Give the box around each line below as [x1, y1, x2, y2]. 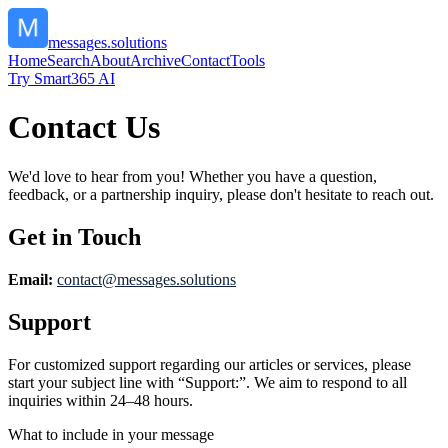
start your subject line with [8, 373, 174, 391]
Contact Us [8, 109, 160, 146]
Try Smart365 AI [8, 70, 115, 87]
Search [47, 52, 90, 69]
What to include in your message [8, 425, 214, 443]
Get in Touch [8, 223, 141, 250]
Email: [8, 270, 53, 288]
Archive [130, 52, 181, 69]
